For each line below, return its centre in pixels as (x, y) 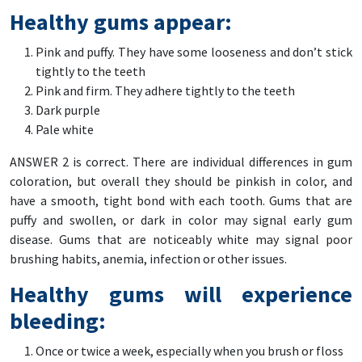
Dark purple (68, 109)
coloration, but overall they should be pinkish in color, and (181, 181)
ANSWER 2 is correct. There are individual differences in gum (181, 161)
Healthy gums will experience (181, 294)
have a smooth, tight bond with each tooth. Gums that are (181, 200)
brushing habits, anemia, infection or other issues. (148, 258)
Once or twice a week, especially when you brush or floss (189, 350)
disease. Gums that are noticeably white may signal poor (181, 239)
